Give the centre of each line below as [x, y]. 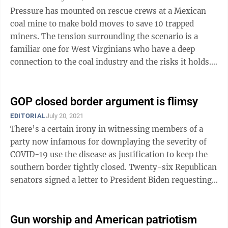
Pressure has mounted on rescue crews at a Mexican [108, 11]
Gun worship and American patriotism [104, 220]
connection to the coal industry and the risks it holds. [111, 62]
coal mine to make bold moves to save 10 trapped [102, 24]
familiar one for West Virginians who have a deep [103, 49]
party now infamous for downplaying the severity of [108, 142]
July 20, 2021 [64, 116]
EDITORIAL [28, 116]
